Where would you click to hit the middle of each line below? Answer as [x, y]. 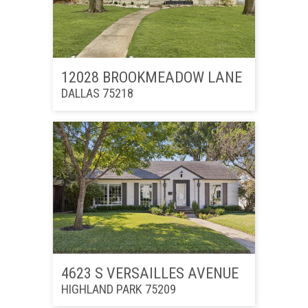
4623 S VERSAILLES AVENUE [150, 273]
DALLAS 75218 [97, 93]
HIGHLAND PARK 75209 [118, 289]
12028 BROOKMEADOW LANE [151, 77]
